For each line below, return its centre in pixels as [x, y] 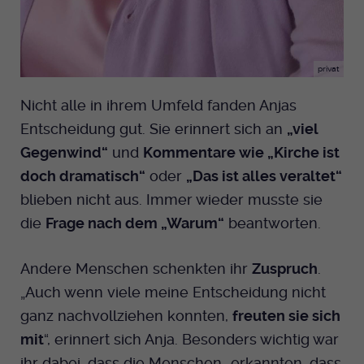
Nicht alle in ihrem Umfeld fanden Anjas [158, 105]
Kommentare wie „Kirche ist [241, 152]
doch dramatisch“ [83, 175]
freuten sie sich [286, 315]
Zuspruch [285, 268]
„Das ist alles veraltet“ [264, 175]
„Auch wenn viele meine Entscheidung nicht [173, 292]
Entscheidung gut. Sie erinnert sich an [154, 128]
